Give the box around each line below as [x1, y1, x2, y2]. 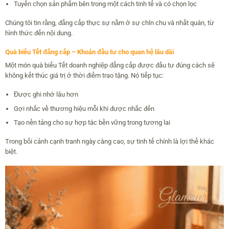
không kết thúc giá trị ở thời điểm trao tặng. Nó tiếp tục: [5, 71, 164, 79]
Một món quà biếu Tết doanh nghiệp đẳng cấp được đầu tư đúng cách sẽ [5, 61, 215, 69]
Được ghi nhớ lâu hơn [13, 90, 78, 98]
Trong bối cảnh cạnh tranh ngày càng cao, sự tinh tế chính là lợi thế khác [5, 138, 214, 146]
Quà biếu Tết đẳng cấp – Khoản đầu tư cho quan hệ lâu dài [5, 48, 174, 56]
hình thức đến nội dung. [5, 29, 73, 37]
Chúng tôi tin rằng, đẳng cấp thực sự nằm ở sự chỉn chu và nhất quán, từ [5, 18, 214, 27]
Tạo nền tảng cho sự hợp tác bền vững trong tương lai [13, 119, 170, 127]
